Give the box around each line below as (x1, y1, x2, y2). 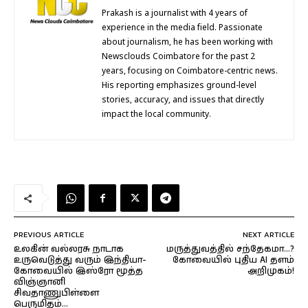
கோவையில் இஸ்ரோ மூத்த (14, 265, 143, 278)
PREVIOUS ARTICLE (14, 229, 84, 241)
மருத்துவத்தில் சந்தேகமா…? (166, 243, 294, 256)
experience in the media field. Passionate (102, 23, 263, 34)
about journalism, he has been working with (102, 38, 273, 48)
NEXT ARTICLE (242, 229, 294, 241)
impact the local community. (102, 110, 211, 120)
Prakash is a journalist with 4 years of (102, 9, 247, 19)
